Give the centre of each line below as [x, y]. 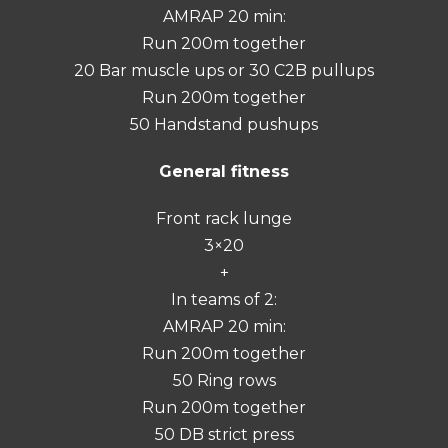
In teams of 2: [224, 299]
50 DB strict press [224, 434]
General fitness [224, 171]
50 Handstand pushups [224, 124]
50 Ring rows [224, 380]
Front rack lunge [224, 218]
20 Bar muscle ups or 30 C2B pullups [224, 70]
